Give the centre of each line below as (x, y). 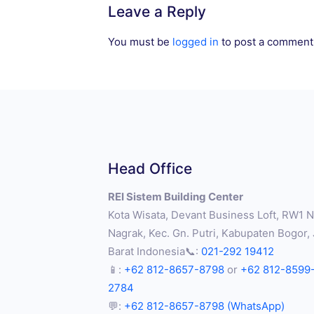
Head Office (150, 169)
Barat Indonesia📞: (155, 252)
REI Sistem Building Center (176, 197)
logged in (196, 42)
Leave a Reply (157, 12)
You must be (140, 42)
